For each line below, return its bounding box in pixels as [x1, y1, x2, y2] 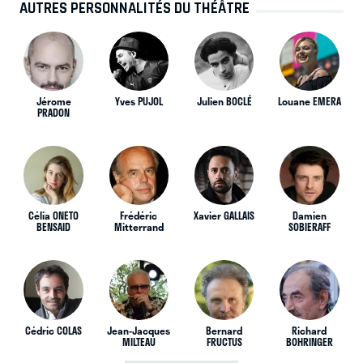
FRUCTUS [206, 334, 242, 349]
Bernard [206, 322, 243, 338]
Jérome [36, 94, 71, 109]
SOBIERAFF [288, 220, 331, 235]
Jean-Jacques [107, 322, 171, 338]
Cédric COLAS [25, 322, 82, 338]
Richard [292, 322, 327, 338]
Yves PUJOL [114, 94, 163, 109]
